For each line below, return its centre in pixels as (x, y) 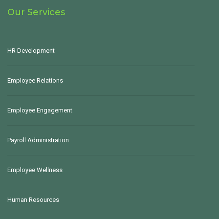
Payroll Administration (38, 140)
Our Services (36, 12)
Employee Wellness (35, 170)
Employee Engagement (40, 110)
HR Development (31, 51)
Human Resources (33, 200)
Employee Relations (35, 80)
